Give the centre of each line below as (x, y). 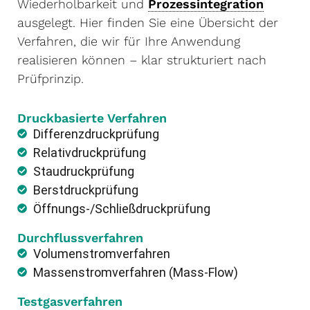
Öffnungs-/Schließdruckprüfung (121, 208)
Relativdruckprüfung (89, 152)
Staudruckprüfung (83, 171)
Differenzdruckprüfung (96, 134)
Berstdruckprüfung (85, 190)
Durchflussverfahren (80, 237)
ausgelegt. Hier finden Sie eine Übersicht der (148, 23)
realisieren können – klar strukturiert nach (142, 60)
